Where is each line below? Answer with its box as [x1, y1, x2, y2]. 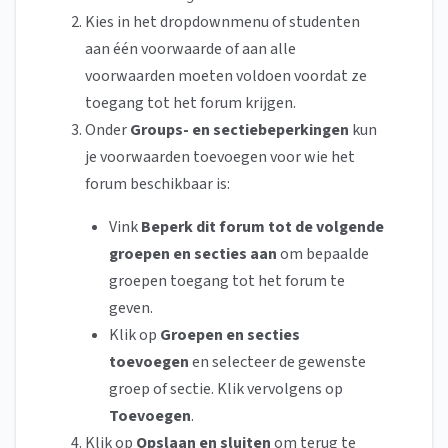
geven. [109, 297, 153, 320]
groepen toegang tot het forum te [109, 270, 345, 293]
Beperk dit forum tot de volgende [141, 216, 384, 239]
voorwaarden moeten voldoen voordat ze [85, 65, 367, 88]
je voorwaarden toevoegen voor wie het [85, 146, 355, 169]
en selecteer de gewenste [192, 351, 366, 374]
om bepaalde [277, 243, 369, 266]
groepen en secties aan [109, 243, 277, 266]
